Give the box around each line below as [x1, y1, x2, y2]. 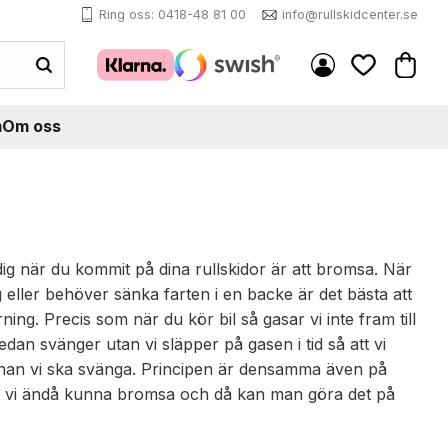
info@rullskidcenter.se [282, 6, 418, 22]
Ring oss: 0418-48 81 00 [99, 6, 247, 22]
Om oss [2, 116, 61, 137]
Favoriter [362, 79, 423, 97]
